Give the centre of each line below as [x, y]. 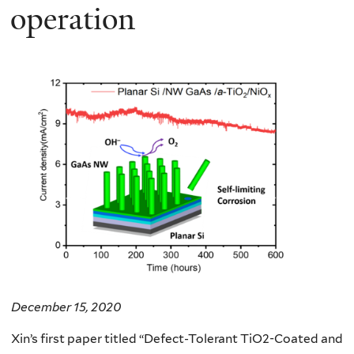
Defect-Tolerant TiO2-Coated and [243, 338]
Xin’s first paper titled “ [77, 338]
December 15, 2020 [66, 307]
